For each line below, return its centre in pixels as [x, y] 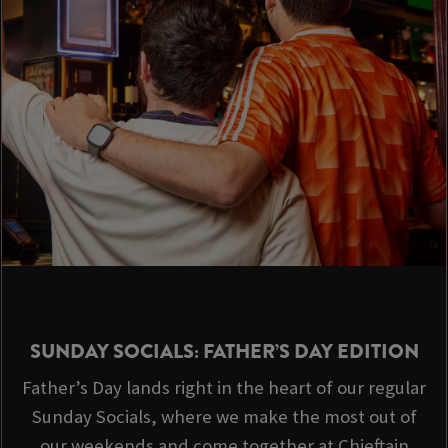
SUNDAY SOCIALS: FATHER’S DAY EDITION [224, 352]
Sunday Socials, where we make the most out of [224, 417]
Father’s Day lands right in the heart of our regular [224, 388]
